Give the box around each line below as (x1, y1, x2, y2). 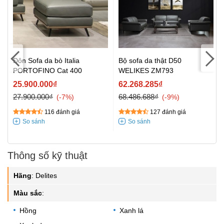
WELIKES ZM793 (118, 66, 173, 75)
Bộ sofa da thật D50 (118, 56, 181, 65)
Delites (35, 171, 57, 180)
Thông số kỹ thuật (7, 150, 87, 161)
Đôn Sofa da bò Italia (13, 56, 79, 65)
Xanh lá (119, 206, 143, 215)
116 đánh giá (44, 108, 80, 116)
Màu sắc (13, 189, 42, 197)
